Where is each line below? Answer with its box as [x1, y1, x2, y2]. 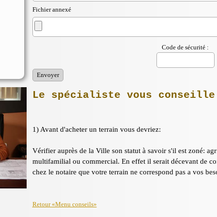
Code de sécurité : [162, 44, 209, 51]
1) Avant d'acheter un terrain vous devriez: [32, 125, 161, 133]
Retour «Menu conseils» [32, 201, 97, 208]
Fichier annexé [32, 6, 71, 13]
